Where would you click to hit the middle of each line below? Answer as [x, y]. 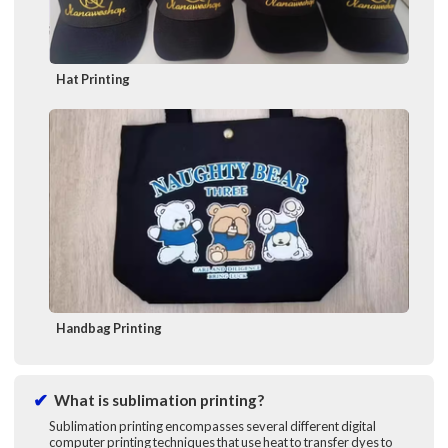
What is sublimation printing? [158, 400]
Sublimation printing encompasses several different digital [212, 426]
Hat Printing [93, 78]
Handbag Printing [109, 328]
